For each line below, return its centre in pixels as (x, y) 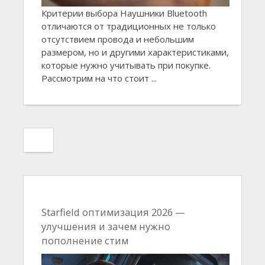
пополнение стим (85, 240)
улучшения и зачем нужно (106, 226)
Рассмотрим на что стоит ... (99, 78)
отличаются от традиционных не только (129, 26)
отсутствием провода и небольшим (118, 39)
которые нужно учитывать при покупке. (126, 65)
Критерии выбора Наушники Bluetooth (124, 13)
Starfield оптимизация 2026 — (113, 212)
